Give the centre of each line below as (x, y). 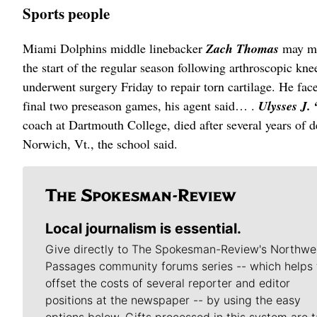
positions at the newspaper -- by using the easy (173, 300)
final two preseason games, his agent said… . (140, 106)
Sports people (66, 13)
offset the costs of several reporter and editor (168, 283)
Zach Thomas (244, 49)
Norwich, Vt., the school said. (100, 144)
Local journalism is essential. (143, 229)
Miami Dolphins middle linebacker (114, 48)
